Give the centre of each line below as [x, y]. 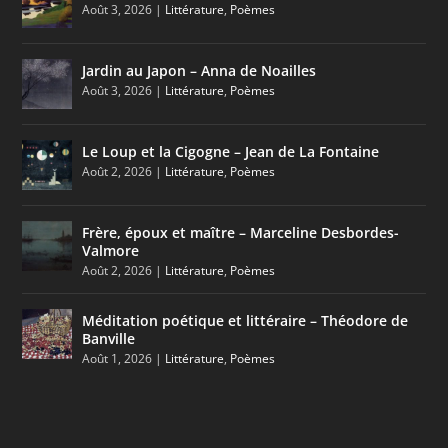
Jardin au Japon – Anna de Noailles [199, 70]
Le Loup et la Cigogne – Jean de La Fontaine [231, 151]
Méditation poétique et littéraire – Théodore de [245, 320]
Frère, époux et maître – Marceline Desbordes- [241, 232]
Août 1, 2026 [117, 358]
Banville [109, 338]
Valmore [111, 250]
